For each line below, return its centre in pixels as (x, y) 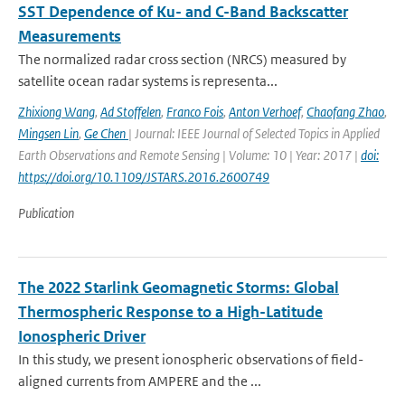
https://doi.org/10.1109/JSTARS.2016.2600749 (144, 177)
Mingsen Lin (48, 133)
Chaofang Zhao (345, 112)
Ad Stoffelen (131, 112)
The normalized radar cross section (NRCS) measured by (182, 59)
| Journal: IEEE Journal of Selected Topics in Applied (254, 133)
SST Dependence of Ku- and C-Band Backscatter (183, 12)
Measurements (70, 36)
